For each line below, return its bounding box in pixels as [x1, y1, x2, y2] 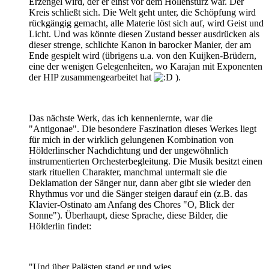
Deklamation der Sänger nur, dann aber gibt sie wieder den [29, 177, 251, 188]
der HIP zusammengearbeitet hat [29, 71, 154, 82]
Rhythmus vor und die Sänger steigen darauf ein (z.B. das [29, 188, 247, 199]
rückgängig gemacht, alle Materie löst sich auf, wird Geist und [29, 17, 264, 28]
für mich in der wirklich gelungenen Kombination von [29, 134, 234, 145]
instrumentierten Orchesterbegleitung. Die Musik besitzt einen [29, 156, 262, 166]
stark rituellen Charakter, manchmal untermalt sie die [29, 166, 227, 177]
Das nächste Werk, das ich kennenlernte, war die [29, 112, 213, 123]
